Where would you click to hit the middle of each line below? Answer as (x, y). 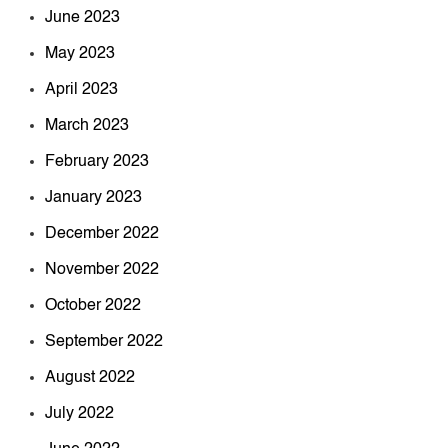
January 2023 (93, 198)
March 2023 (87, 126)
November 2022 (102, 270)
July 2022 (79, 414)
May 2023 (80, 54)
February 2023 (97, 162)
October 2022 (93, 306)
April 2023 (81, 90)
